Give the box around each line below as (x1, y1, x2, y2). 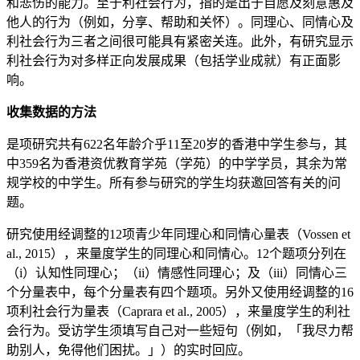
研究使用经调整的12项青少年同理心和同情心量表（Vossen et (6, 227, 350, 242)
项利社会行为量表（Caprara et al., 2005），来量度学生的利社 (6, 305, 350, 319)
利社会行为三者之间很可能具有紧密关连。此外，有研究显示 (6, 35, 354, 49)
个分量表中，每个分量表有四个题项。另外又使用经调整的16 (6, 285, 354, 300)
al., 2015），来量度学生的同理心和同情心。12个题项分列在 (6, 247, 346, 261)
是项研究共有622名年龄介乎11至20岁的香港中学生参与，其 (6, 137, 347, 152)
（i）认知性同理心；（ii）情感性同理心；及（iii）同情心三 (6, 266, 347, 280)
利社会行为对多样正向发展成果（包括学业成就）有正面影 (6, 54, 341, 68)
